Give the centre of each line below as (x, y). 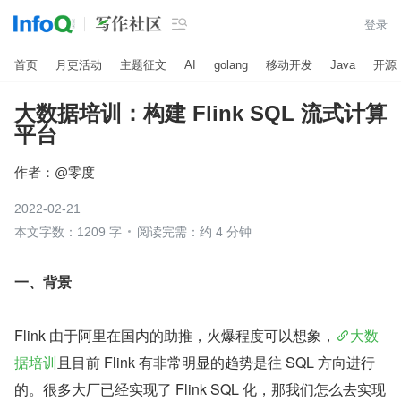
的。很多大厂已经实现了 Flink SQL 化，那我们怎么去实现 (200, 389)
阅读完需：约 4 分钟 (194, 232)
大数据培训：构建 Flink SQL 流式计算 (200, 113)
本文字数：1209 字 (68, 232)
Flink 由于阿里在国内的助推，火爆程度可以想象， (175, 335)
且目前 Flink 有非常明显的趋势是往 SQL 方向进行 (216, 362)
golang (231, 64)
